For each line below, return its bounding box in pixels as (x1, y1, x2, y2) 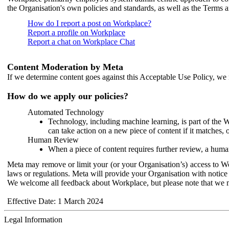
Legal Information (4, 215, 62, 224)
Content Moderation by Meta (7, 61, 123, 72)
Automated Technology (28, 107, 104, 117)
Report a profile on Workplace (28, 28, 125, 37)
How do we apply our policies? (7, 90, 128, 101)
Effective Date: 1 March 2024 (7, 196, 103, 205)
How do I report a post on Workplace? (28, 18, 151, 28)
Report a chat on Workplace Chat (28, 37, 135, 46)
